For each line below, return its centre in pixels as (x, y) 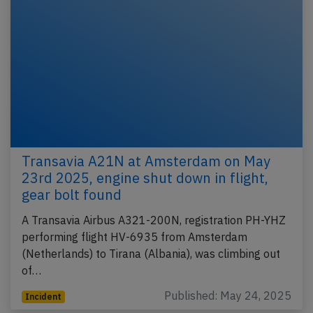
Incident (43, 297)
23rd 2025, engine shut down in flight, (145, 178)
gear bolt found (72, 195)
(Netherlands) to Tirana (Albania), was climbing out (151, 254)
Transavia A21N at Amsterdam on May (146, 161)
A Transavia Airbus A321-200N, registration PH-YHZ (154, 220)
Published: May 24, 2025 (228, 296)
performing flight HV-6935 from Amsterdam (134, 237)
